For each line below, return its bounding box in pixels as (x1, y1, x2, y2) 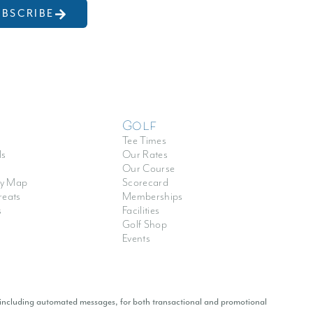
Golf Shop (122, 218, 167, 232)
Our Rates (122, 148, 168, 162)
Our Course (122, 162, 175, 176)
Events (122, 232, 150, 246)
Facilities (122, 204, 160, 218)
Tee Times (122, 134, 166, 148)
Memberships (122, 190, 183, 204)
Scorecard (122, 176, 168, 190)
